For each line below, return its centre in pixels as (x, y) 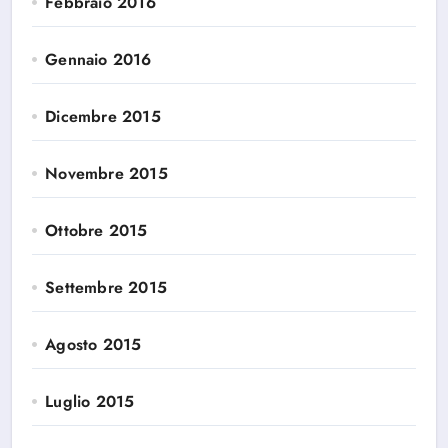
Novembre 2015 (106, 173)
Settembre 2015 (106, 287)
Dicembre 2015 (103, 116)
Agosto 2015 (93, 344)
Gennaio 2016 (98, 59)
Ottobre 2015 (96, 230)
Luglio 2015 (90, 401)
